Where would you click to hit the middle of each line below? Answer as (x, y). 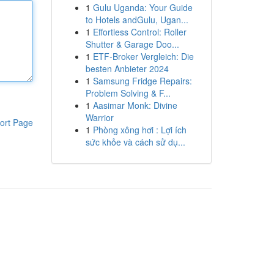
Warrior (99, 117)
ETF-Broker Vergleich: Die (143, 56)
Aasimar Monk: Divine (135, 105)
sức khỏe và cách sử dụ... (135, 142)
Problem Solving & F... (128, 93)
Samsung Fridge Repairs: (142, 81)
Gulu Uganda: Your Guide (143, 7)
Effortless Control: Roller (139, 32)
